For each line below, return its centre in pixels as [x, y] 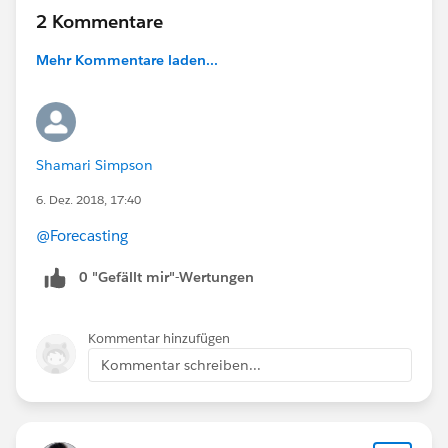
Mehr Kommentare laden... [127, 59]
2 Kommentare [99, 21]
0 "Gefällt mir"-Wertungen [166, 276]
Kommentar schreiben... [181, 364]
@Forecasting [82, 235]
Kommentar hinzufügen [159, 338]
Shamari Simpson [94, 164]
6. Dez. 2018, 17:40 [88, 199]
